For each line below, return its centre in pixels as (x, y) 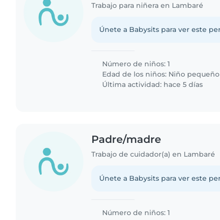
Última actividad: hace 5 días (152, 84)
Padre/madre (126, 139)
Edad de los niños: (135, 74)
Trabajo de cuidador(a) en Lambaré (153, 154)
